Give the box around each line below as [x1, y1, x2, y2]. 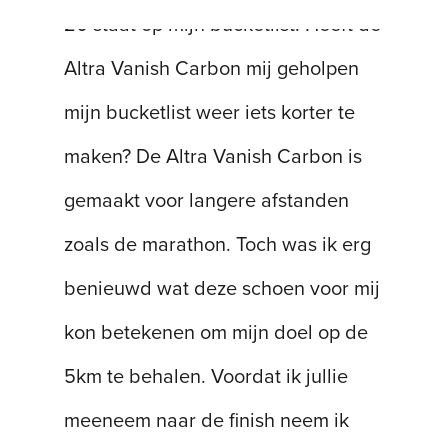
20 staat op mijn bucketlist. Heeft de [64, 13, 382, 38]
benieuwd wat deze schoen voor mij [64, 277, 381, 302]
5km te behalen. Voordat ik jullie [64, 365, 349, 390]
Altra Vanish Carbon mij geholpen [64, 57, 360, 82]
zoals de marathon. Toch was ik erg [64, 233, 372, 258]
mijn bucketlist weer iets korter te [64, 101, 356, 126]
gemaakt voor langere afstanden [64, 189, 350, 214]
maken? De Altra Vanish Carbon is [64, 145, 363, 170]
